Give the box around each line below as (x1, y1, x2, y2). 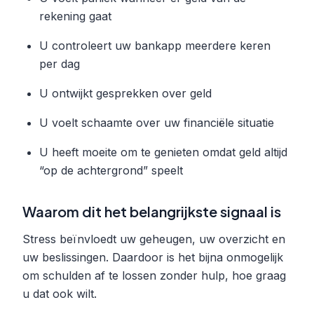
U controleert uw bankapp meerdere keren (39, 38, 271, 53)
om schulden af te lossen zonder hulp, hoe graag (22, 268, 286, 282)
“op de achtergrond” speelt (39, 163, 183, 177)
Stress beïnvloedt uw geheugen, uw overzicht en (22, 231, 285, 246)
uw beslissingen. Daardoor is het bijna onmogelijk (22, 250, 283, 264)
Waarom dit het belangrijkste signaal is (22, 202, 281, 220)
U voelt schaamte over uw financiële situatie (39, 115, 274, 130)
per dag (39, 56, 80, 71)
